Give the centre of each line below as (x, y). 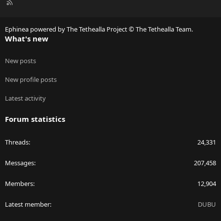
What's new (27, 39)
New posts (20, 61)
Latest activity (25, 98)
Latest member (27, 204)
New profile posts (31, 80)
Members (19, 184)
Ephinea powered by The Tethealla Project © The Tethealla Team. (99, 29)
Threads (17, 142)
